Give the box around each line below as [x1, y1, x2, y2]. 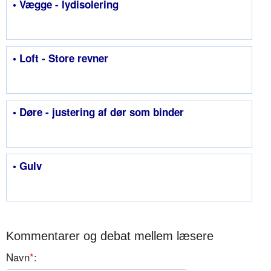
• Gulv [13, 158, 42, 174]
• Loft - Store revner [13, 51, 108, 66]
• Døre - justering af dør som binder [13, 105, 184, 120]
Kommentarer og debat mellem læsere [6, 229, 214, 243]
